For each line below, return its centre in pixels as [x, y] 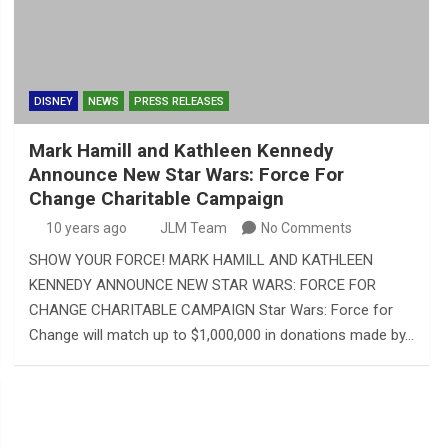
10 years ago [87, 227]
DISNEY [53, 101]
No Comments [306, 227]
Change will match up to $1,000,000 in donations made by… [221, 334]
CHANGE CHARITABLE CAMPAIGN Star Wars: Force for [210, 309]
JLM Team [193, 227]
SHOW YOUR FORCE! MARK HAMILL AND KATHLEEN [200, 259]
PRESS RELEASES [178, 101]
